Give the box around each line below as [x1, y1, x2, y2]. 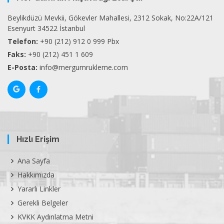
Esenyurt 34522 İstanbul [7, 23, 85, 33]
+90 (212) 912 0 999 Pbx [40, 36, 119, 46]
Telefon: [7, 36, 38, 46]
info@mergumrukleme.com [39, 62, 128, 72]
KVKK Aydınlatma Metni [17, 212, 93, 221]
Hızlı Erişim [16, 134, 59, 144]
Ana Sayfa [17, 156, 50, 165]
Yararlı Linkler [17, 184, 60, 193]
